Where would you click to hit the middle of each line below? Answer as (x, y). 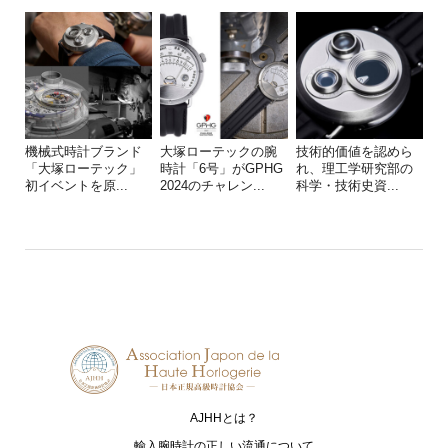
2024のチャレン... (213, 186)
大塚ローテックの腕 (219, 152)
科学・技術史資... (347, 186)
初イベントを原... (76, 186)
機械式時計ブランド (83, 152)
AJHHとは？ (224, 417)
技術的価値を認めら (354, 152)
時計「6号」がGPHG (222, 169)
